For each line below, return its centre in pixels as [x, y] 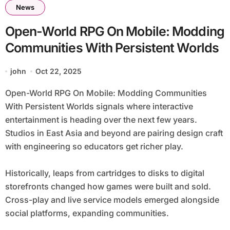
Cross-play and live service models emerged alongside [112, 200]
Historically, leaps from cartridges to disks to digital [104, 173]
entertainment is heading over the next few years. [101, 120]
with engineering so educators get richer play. [94, 147]
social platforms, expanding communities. [87, 213]
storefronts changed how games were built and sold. [108, 187]
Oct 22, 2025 [59, 71]
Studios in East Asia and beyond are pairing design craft [114, 133]
